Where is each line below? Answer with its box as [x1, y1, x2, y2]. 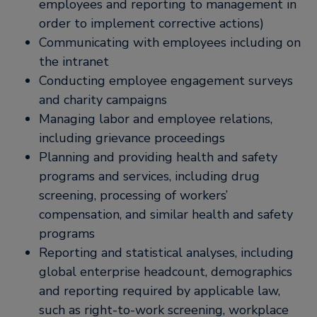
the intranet [39, 53, 109, 70]
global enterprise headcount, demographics [39, 263, 292, 280]
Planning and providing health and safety [39, 149, 277, 166]
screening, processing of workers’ [39, 187, 228, 204]
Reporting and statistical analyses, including [39, 244, 294, 261]
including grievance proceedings [39, 129, 225, 146]
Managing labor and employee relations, [39, 110, 272, 127]
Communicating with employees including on [39, 34, 301, 51]
